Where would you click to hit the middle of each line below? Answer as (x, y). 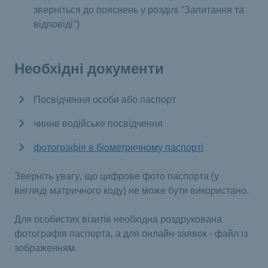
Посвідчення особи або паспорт (105, 99)
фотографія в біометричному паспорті (118, 147)
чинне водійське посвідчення (98, 123)
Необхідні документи (89, 69)
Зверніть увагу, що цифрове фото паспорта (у (117, 176)
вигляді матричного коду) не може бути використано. (132, 190)
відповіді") (57, 24)
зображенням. (46, 248)
